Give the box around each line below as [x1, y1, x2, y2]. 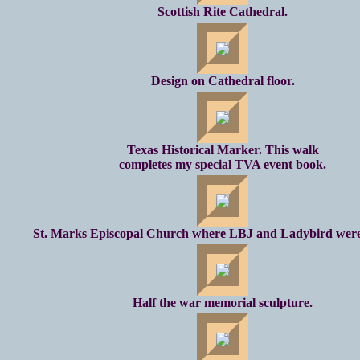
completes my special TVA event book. [119, 157, 326, 171]
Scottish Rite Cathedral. [157, 4, 288, 18]
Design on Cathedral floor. [150, 73, 295, 88]
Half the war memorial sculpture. [133, 295, 313, 309]
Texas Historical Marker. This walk [126, 142, 319, 157]
